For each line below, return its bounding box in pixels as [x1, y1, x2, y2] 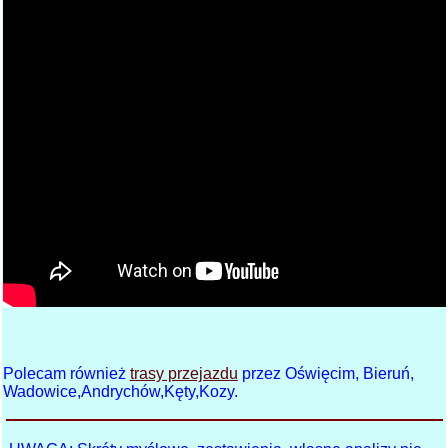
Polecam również [2, 365, 130, 383]
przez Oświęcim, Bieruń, [237, 365, 414, 383]
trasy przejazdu [129, 365, 238, 383]
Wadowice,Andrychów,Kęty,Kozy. [2, 383, 238, 401]
